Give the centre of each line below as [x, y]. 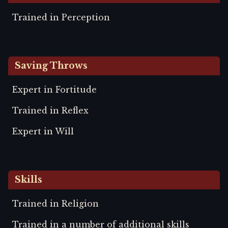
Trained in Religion [55, 203]
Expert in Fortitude [54, 89]
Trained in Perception [61, 18]
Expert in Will [43, 131]
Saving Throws [51, 65]
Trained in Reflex [50, 110]
